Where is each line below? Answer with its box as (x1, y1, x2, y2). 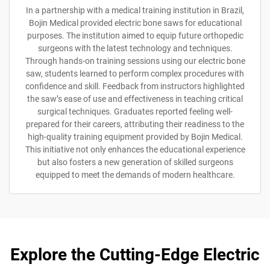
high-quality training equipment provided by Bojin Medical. (27, 131, 243, 142)
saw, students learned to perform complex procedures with (26, 68, 244, 78)
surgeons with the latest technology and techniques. (37, 43, 233, 53)
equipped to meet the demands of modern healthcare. (35, 169, 235, 180)
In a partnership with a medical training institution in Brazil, (26, 5, 244, 15)
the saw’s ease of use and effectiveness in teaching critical (27, 93, 243, 104)
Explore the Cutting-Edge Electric (10, 244, 260, 265)
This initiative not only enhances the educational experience (25, 144, 245, 154)
